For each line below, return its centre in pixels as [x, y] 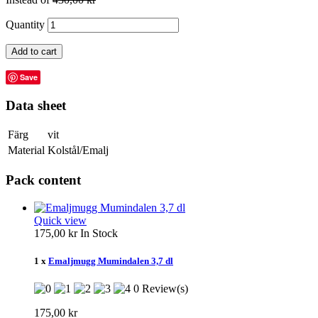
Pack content [43, 180]
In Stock [99, 233]
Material [26, 150]
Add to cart [34, 51]
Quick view [60, 220]
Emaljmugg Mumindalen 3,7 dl [111, 261]
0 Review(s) [162, 289]
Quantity [25, 24]
